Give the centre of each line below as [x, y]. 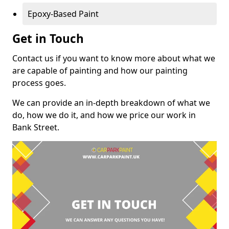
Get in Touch [48, 38]
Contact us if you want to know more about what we [114, 58]
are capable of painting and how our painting [100, 70]
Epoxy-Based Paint [63, 14]
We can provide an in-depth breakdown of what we [111, 102]
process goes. [39, 83]
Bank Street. [36, 127]
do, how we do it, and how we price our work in [104, 115]
